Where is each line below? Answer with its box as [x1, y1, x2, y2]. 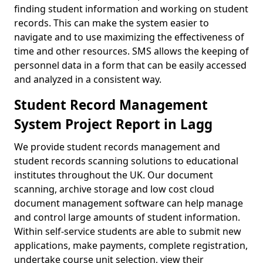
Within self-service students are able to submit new [14, 225, 241, 238]
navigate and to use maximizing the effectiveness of [14, 31, 244, 43]
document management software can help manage [14, 197, 243, 210]
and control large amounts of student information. [14, 211, 240, 224]
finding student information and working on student [14, 2, 248, 15]
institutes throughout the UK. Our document [14, 168, 213, 181]
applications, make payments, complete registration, [14, 239, 248, 252]
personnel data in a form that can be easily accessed [14, 59, 247, 72]
